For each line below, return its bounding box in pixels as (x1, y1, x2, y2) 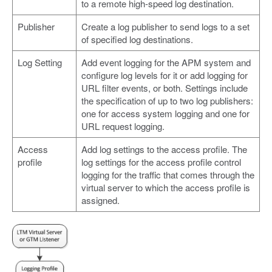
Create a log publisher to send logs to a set (81, 19, 250, 33)
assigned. (81, 193, 120, 206)
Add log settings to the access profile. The (81, 142, 247, 155)
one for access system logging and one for (81, 106, 250, 120)
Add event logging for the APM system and (81, 55, 251, 69)
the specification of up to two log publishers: (81, 93, 253, 107)
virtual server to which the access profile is (81, 180, 250, 194)
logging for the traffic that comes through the (81, 168, 254, 181)
